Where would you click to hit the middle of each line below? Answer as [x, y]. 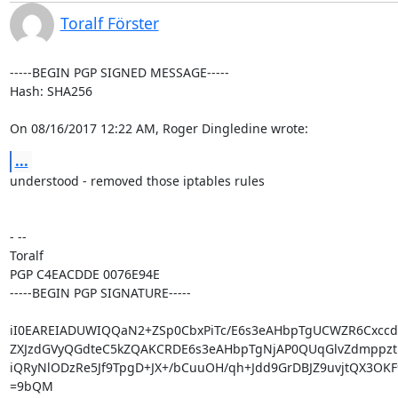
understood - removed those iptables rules [137, 181]
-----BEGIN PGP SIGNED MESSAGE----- [119, 72]
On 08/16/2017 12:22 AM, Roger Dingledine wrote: [159, 128]
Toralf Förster [109, 23]
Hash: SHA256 [51, 91]
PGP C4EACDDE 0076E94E [84, 274]
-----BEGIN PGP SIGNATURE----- [100, 293]
